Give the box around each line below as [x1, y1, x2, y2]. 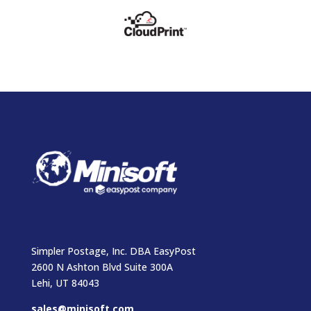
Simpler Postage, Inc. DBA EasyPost [31, 244, 196, 258]
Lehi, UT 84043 [31, 276, 99, 290]
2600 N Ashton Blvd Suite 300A [31, 260, 173, 274]
